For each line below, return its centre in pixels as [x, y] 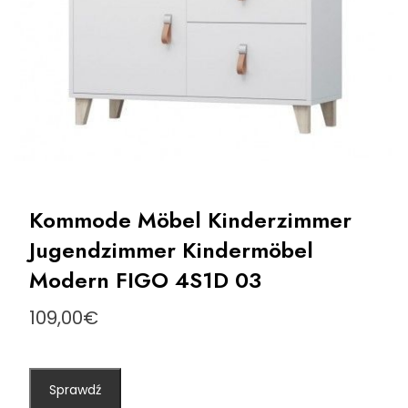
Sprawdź [75, 390]
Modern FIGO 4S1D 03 [145, 280]
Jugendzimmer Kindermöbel [171, 250]
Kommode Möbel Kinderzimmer [190, 220]
